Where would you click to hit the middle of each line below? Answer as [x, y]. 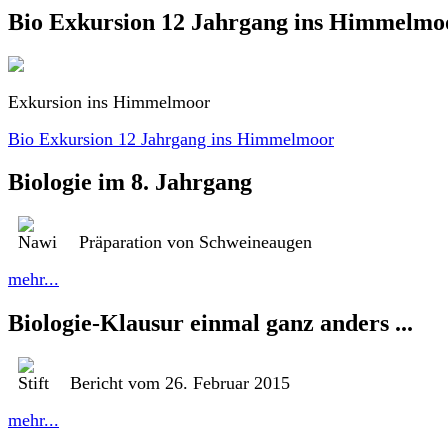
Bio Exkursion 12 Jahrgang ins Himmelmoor [171, 138]
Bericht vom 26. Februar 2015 [180, 383]
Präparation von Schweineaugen [195, 242]
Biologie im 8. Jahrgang [130, 182]
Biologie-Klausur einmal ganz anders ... [210, 323]
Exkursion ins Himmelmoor [109, 101]
